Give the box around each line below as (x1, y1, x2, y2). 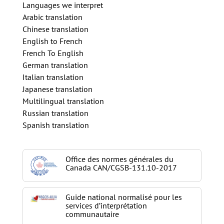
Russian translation (22, 108, 88, 118)
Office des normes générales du (65, 154, 173, 164)
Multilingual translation (22, 96, 104, 106)
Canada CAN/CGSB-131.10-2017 (65, 162, 177, 172)
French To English (22, 48, 83, 58)
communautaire (65, 209, 119, 219)
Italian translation (22, 72, 83, 82)
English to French (22, 36, 82, 46)
